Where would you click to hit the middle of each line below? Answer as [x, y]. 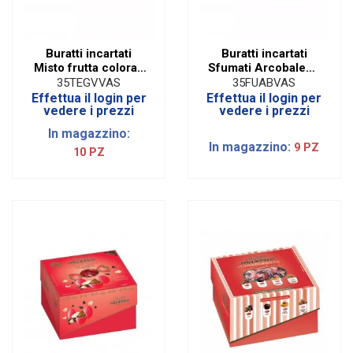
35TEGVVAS [89, 82]
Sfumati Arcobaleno [264, 68]
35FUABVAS [264, 82]
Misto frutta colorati [89, 68]
